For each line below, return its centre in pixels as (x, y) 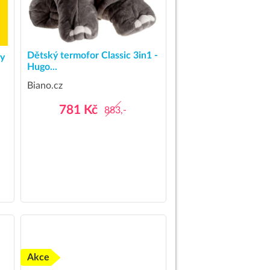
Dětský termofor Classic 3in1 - (92, 55)
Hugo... (42, 67)
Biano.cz (45, 85)
